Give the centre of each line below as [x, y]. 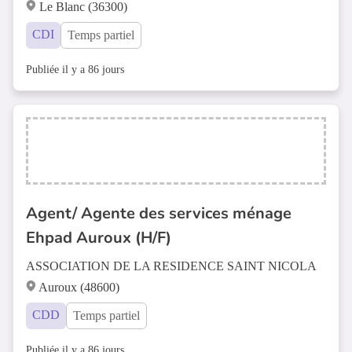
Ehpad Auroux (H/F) [99, 238]
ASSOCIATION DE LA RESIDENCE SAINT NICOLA [171, 266]
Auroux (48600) [79, 287]
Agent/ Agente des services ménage [159, 213]
